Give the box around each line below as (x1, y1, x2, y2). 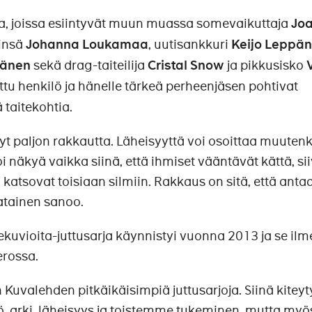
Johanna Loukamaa (26, 36, 148, 54)
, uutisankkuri (148, 36, 231, 53)
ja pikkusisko (224, 57, 306, 74)
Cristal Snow (148, 57, 224, 75)
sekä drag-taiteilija (31, 57, 148, 74)
